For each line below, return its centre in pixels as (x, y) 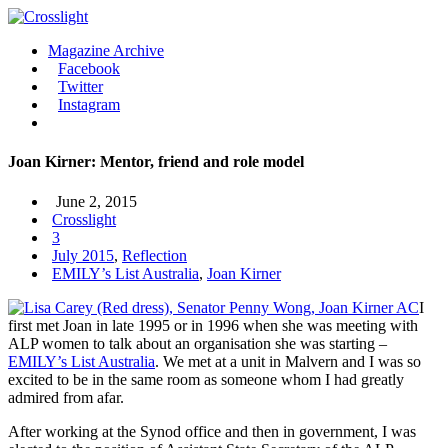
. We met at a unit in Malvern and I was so (288, 361)
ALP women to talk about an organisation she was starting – (197, 343)
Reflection (154, 255)
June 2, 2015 (94, 201)
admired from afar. (66, 397)
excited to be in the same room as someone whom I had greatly (206, 379)
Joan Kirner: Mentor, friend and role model (156, 162)
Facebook (89, 68)
